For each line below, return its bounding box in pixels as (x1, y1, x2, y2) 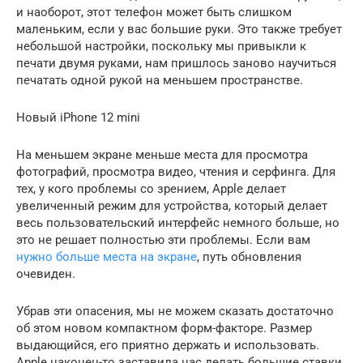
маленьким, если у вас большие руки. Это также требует (16, 22, 342, 36)
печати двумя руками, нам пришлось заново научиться (16, 56, 336, 70)
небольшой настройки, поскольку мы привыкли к (16, 39, 306, 53)
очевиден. (16, 267, 75, 281)
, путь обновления (197, 250, 301, 264)
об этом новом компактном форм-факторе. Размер (16, 321, 312, 335)
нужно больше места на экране (16, 250, 197, 264)
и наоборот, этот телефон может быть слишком (16, 5, 292, 19)
